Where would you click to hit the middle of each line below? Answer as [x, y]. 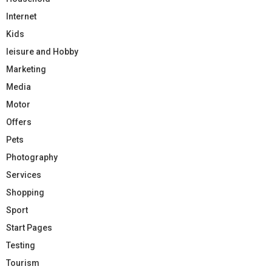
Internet [21, 16]
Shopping [25, 192]
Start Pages [29, 227]
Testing [21, 245]
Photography [32, 157]
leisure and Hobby [42, 51]
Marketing [26, 69]
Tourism [23, 263]
